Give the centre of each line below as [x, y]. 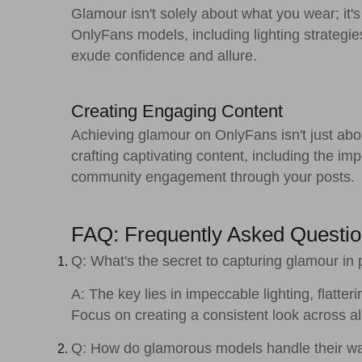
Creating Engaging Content [177, 111]
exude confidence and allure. [164, 55]
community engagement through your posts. [213, 177]
